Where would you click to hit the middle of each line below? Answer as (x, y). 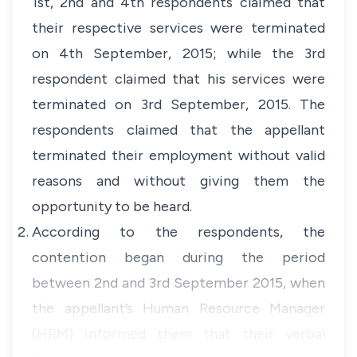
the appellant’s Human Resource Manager (178, 308)
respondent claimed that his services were (178, 79)
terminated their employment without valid (178, 155)
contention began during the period (178, 257)
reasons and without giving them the (178, 181)
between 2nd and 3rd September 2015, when (178, 283)
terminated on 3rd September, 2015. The (178, 104)
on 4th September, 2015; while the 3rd (178, 53)
